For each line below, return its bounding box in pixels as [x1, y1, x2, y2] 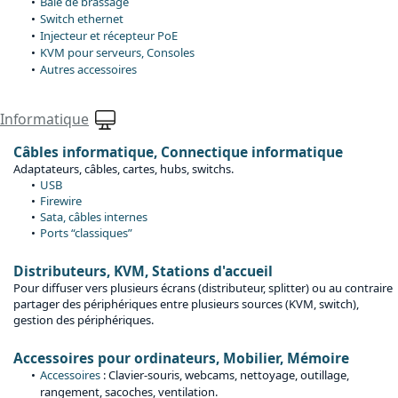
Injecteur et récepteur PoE [40, 28, 178, 44]
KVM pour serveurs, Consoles [40, 44, 195, 61]
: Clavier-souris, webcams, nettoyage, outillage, [100, 367, 349, 384]
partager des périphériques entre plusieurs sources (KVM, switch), [13, 296, 359, 313]
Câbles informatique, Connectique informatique [13, 142, 343, 163]
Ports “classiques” [40, 225, 132, 242]
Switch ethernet [40, 11, 123, 28]
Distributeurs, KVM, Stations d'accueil [13, 261, 273, 282]
